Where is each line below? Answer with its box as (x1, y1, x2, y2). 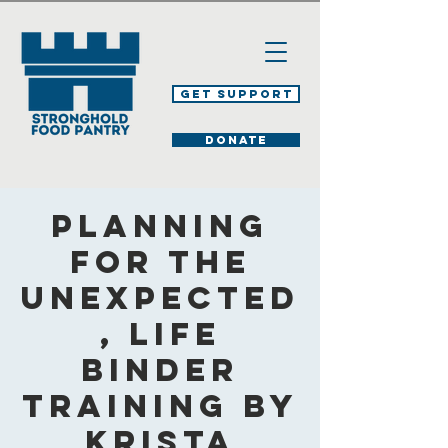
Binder (81, 350, 239, 390)
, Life (99, 314, 221, 354)
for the (69, 242, 251, 282)
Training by (21, 386, 299, 426)
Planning (51, 206, 269, 246)
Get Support (179, 87, 293, 101)
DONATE (204, 133, 268, 147)
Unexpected (20, 278, 300, 318)
